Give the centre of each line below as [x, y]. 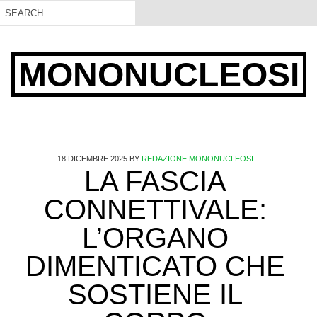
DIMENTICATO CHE [155, 266]
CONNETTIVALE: [155, 209]
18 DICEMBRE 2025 [92, 158]
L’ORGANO [155, 238]
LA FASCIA [155, 181]
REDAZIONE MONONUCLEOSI [197, 158]
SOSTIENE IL [155, 294]
